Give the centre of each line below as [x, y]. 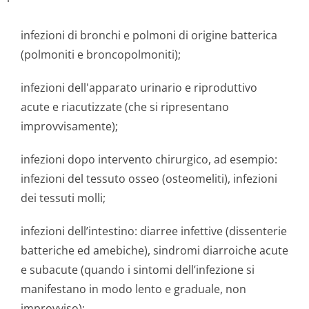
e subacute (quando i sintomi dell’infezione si [138, 270]
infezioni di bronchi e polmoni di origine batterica [149, 35]
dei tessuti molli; [63, 198]
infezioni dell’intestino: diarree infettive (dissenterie [154, 231]
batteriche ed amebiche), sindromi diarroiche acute [154, 250]
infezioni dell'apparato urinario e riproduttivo [139, 88]
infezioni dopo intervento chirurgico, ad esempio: [149, 159]
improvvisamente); [69, 126]
